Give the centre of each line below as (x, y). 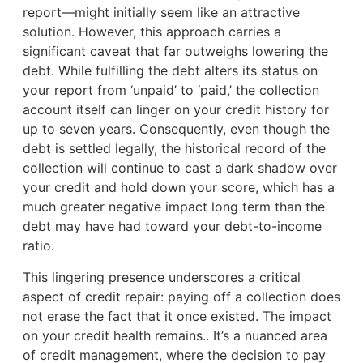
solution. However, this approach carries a (152, 32)
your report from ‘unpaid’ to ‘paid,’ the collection (171, 90)
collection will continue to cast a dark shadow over (179, 168)
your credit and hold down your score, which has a (178, 188)
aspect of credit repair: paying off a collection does (181, 296)
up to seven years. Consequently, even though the (176, 129)
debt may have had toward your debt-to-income (172, 226)
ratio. (38, 246)
